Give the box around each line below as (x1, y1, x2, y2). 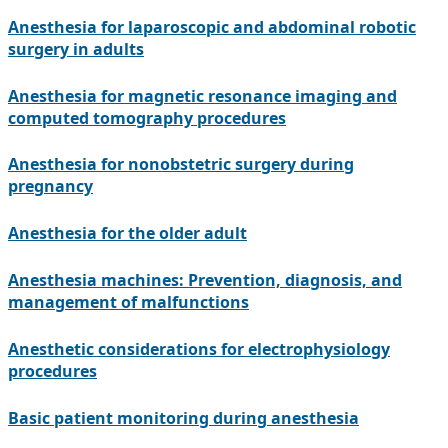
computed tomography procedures (8, 106, 286, 129)
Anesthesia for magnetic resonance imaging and (8, 84, 397, 107)
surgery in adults (8, 37, 144, 60)
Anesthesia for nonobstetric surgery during (8, 153, 354, 176)
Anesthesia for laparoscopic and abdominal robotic (8, 15, 416, 38)
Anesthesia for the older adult (8, 222, 247, 245)
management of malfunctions (8, 291, 249, 314)
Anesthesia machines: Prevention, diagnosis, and (8, 269, 402, 292)
